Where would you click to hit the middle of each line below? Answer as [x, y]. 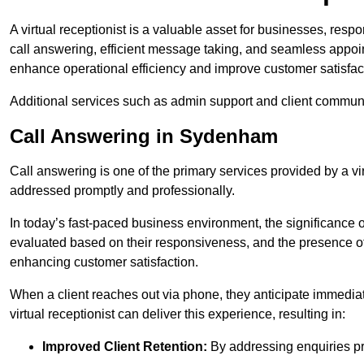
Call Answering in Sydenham [144, 136]
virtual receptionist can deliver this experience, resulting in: [178, 314]
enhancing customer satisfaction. [104, 262]
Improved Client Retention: [125, 347]
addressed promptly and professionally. [122, 191]
